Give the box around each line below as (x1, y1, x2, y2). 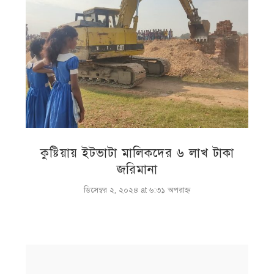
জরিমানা (116, 161, 158, 177)
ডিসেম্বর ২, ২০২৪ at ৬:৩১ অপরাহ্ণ (83, 185, 191, 195)
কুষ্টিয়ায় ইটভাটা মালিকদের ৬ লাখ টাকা (40, 145, 234, 161)
